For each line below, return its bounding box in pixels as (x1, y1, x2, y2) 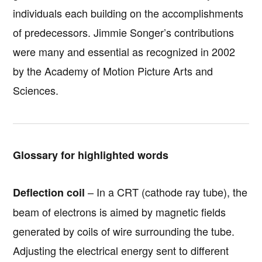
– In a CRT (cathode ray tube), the (85, 184, 248, 199)
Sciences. (13, 82, 59, 98)
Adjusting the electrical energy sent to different (13, 242, 229, 258)
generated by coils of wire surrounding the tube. (13, 223, 235, 239)
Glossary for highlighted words (13, 147, 169, 163)
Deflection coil (13, 184, 85, 200)
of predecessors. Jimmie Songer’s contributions (13, 24, 235, 40)
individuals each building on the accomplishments (13, 5, 244, 20)
